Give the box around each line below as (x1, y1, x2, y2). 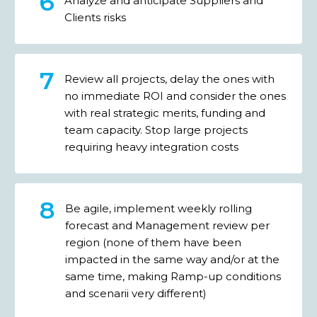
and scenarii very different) (65, 287, 207, 301)
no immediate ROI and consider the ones (64, 89, 286, 103)
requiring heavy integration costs (64, 140, 238, 154)
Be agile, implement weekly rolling (65, 202, 252, 216)
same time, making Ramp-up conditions (65, 270, 281, 284)
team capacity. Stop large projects (64, 123, 248, 137)
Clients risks (64, 11, 126, 25)
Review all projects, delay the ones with (64, 72, 275, 86)
